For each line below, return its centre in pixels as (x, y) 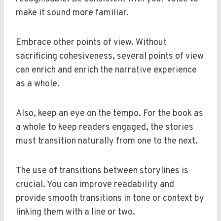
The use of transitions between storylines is (102, 171)
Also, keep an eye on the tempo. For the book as (110, 114)
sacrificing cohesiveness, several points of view (110, 57)
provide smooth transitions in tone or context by (110, 199)
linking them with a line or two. (75, 213)
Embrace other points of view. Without (91, 43)
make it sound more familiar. (72, 13)
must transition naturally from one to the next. (107, 142)
